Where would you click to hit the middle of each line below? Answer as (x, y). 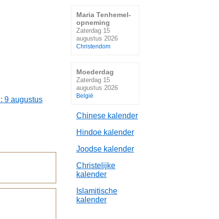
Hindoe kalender (105, 132)
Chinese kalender (107, 115)
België (85, 96)
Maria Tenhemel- (104, 15)
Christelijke (96, 165)
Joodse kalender (105, 149)
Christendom (93, 47)
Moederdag (95, 72)
